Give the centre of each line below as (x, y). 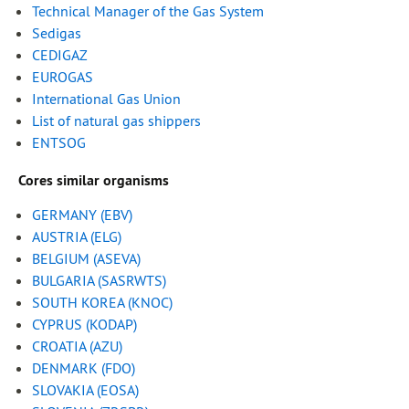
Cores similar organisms (94, 181)
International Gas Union (106, 99)
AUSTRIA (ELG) (77, 237)
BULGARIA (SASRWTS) (99, 281)
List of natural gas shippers (116, 121)
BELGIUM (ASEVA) (86, 259)
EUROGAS (63, 77)
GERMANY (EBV (80, 215)
